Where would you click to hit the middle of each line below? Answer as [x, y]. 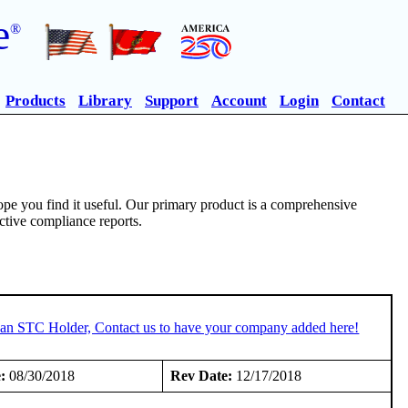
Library [105, 101]
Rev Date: [202, 375]
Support [172, 101]
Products [36, 101]
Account [239, 101]
